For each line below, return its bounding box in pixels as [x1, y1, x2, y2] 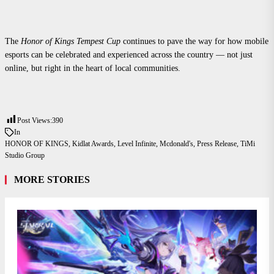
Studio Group [5, 151, 45, 160]
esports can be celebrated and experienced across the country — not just [5, 50, 253, 60]
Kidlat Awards [72, 139, 114, 149]
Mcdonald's [160, 139, 193, 149]
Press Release [197, 139, 237, 149]
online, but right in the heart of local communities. [5, 64, 180, 73]
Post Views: [17, 116, 52, 125]
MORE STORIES [14, 174, 90, 185]
